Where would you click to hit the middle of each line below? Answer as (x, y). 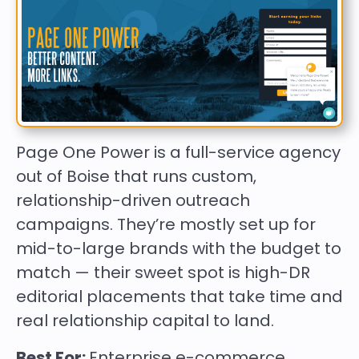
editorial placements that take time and (179, 297)
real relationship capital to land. (145, 321)
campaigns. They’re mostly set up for (166, 225)
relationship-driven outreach (133, 201)
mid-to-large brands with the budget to (179, 249)
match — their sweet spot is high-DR (163, 273)
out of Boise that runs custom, (136, 177)
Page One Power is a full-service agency (178, 153)
